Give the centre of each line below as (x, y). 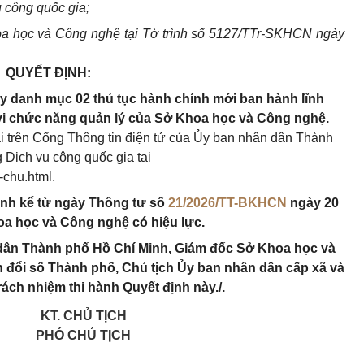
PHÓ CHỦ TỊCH (83, 335)
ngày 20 (313, 203)
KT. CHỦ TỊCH (83, 316)
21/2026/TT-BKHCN (227, 203)
